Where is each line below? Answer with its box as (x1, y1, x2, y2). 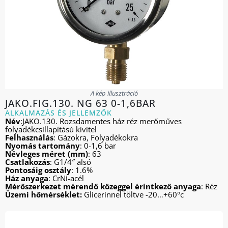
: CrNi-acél (48, 173, 84, 184)
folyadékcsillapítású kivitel (5, 124, 97, 135)
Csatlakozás (5, 157, 50, 167)
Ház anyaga (5, 173, 48, 184)
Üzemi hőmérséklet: (5, 189, 82, 200)
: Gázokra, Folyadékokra (53, 132, 138, 143)
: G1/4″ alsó (50, 157, 91, 167)
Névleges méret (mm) (5, 149, 88, 159)
